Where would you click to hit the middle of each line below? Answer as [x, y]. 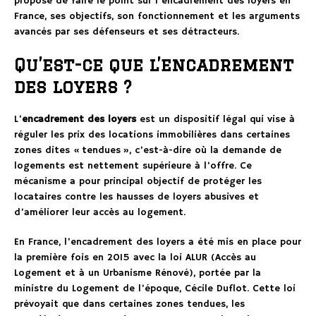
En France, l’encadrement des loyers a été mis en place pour [158, 242]
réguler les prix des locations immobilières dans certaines [152, 135]
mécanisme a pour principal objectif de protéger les [138, 182]
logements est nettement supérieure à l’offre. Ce [133, 166]
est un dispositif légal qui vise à [215, 120]
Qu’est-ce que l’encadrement [154, 65]
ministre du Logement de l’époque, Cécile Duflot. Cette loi [155, 289]
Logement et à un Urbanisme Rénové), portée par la [138, 273]
